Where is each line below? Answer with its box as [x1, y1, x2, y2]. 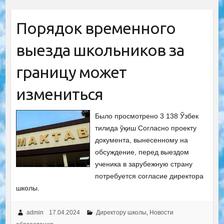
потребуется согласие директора [95, 172, 204, 180]
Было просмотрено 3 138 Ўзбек [95, 112, 199, 120]
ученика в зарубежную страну [95, 160, 193, 168]
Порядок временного [15, 19, 175, 37]
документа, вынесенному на [95, 136, 188, 144]
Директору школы [95, 209, 146, 216]
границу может [15, 63, 126, 81]
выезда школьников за [15, 41, 184, 59]
